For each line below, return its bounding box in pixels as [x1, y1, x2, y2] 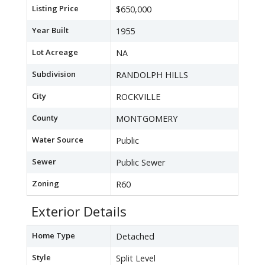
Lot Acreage [32, 47, 78, 58]
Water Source [32, 134, 83, 146]
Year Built [32, 25, 69, 36]
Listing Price [32, 3, 79, 14]
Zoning [32, 178, 59, 189]
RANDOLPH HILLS [116, 69, 188, 81]
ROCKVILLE [116, 91, 160, 103]
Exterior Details [31, 202, 127, 221]
